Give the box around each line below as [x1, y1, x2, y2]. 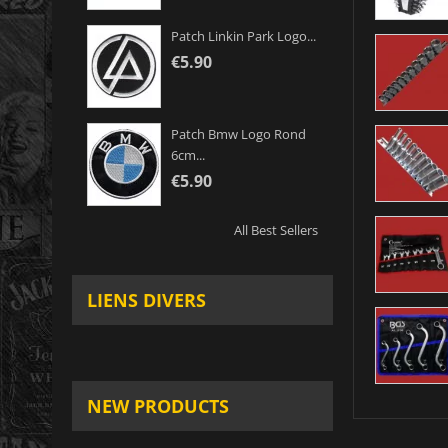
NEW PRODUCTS [87, 394, 229, 419]
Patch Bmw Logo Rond [171, 125, 306, 144]
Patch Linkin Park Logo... [171, 27, 316, 46]
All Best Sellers [233, 221, 318, 240]
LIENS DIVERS [87, 288, 206, 313]
